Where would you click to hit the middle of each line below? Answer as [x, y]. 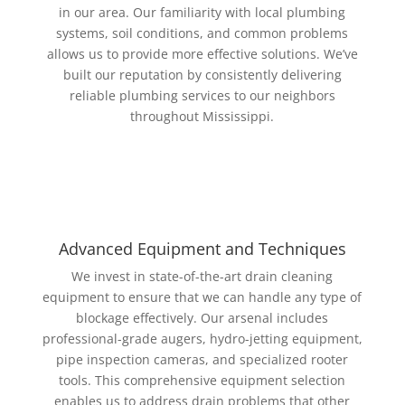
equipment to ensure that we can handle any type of [202, 297]
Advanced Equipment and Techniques [202, 249]
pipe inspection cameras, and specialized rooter [202, 359]
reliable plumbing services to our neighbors [202, 95]
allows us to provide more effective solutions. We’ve [202, 54]
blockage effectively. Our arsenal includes [202, 318]
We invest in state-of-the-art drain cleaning [202, 276]
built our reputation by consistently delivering [202, 75]
